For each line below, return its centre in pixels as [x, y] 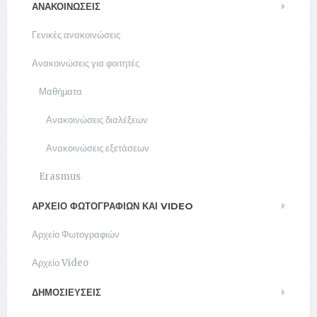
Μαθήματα [60, 92]
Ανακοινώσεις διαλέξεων [97, 120]
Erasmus [60, 177]
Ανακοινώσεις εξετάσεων [98, 149]
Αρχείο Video [60, 263]
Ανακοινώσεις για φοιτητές [86, 64]
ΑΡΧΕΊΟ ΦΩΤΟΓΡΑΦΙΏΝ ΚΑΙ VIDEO [113, 206]
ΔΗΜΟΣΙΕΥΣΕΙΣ [67, 293]
